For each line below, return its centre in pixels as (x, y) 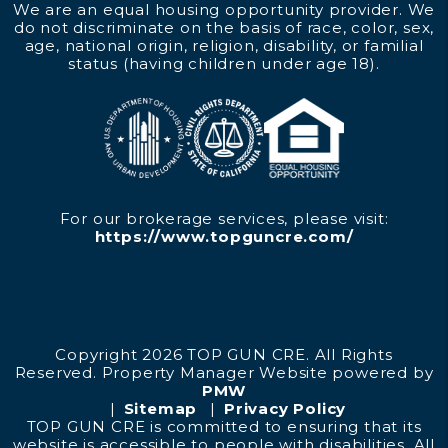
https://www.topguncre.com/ (224, 236)
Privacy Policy (285, 408)
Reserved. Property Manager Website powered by (224, 372)
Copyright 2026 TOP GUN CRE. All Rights (224, 354)
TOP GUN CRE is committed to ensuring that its (224, 426)
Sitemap (160, 408)
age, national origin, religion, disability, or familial (224, 45)
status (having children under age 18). (224, 63)
